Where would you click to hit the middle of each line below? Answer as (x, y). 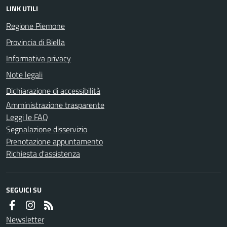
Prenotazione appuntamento (54, 141)
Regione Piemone (35, 26)
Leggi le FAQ (27, 117)
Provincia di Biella (35, 42)
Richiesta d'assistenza (43, 153)
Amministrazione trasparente (55, 105)
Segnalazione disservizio (47, 129)
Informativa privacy (39, 58)
